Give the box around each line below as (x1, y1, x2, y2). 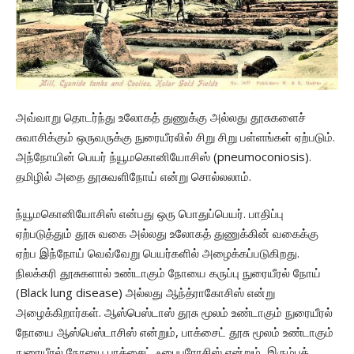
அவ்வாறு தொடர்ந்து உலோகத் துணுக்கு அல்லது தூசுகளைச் (16, 109, 306, 126)
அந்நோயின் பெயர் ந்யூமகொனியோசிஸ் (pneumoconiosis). (16, 149, 311, 165)
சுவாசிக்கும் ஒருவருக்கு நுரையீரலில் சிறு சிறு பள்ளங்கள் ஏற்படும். (16, 129, 335, 145)
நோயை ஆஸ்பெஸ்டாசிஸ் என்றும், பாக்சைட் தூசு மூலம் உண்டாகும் (16, 324, 333, 341)
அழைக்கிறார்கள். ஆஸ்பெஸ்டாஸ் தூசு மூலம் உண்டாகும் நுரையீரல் (16, 304, 333, 321)
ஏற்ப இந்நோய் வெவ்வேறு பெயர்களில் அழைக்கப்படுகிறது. (16, 245, 299, 262)
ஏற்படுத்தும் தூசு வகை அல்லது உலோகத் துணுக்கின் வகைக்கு (16, 225, 318, 242)
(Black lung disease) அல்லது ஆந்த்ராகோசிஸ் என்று (16, 284, 275, 301)
